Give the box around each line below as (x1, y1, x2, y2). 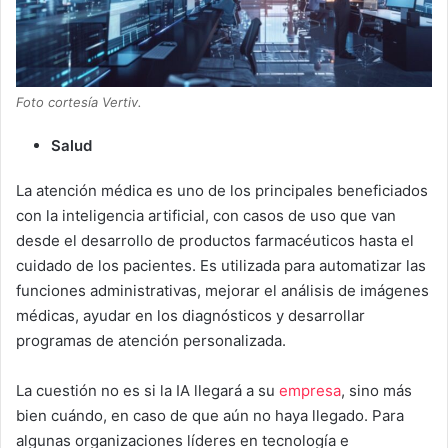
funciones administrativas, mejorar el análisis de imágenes (16, 281, 429, 301)
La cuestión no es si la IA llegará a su (16, 381, 279, 401)
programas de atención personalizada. (16, 331, 286, 351)
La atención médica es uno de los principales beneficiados (16, 181, 428, 201)
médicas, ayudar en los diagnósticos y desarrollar (16, 306, 365, 326)
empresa (279, 381, 341, 401)
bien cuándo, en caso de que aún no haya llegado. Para (16, 406, 404, 426)
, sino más (341, 381, 412, 401)
